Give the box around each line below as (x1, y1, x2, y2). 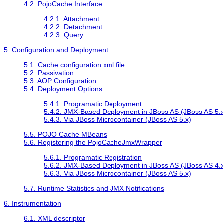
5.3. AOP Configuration (24, 77, 96, 85)
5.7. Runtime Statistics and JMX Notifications (24, 184, 164, 193)
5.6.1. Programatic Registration (44, 153, 142, 162)
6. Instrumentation (4, 199, 61, 208)
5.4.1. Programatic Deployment (44, 100, 142, 108)
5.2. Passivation (24, 69, 74, 77)
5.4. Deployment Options (24, 85, 102, 93)
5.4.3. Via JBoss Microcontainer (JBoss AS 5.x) (44, 115, 191, 124)
